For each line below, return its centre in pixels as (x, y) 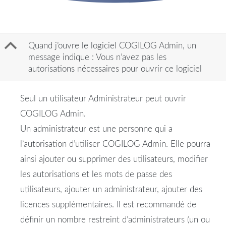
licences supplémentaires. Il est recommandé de (108, 205)
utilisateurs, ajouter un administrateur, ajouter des (111, 190)
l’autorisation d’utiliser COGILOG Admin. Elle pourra (115, 144)
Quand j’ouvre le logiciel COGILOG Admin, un (112, 46)
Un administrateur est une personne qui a (96, 129)
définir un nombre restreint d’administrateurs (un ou (115, 220)
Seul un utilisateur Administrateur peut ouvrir (103, 99)
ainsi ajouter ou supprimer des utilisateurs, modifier (114, 159)
